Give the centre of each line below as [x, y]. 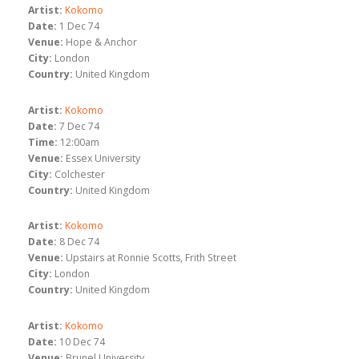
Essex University [103, 158]
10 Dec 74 [82, 341]
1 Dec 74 [79, 26]
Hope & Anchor [101, 42]
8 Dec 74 [79, 242]
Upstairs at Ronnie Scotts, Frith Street [151, 258]
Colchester [80, 174]
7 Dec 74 [79, 126]
